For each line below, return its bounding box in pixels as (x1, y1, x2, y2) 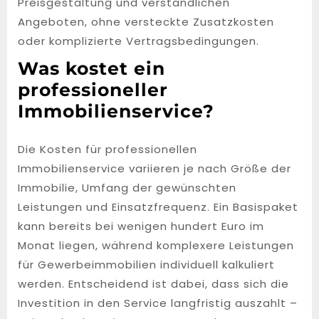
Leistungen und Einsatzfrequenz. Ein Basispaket (18, 199, 298, 214)
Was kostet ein (18, 58, 165, 79)
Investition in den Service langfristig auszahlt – (18, 296, 298, 310)
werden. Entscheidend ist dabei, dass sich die (18, 276, 289, 291)
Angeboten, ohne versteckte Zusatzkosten (18, 14, 274, 29)
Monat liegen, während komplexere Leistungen (18, 238, 294, 253)
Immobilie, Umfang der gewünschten (18, 180, 236, 195)
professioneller (18, 79, 168, 100)
